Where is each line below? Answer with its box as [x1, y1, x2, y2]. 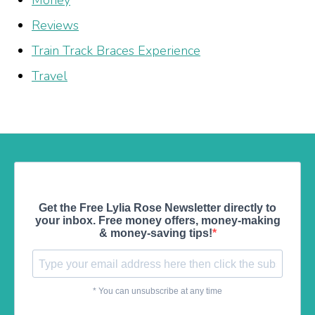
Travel [32, 67, 67, 85]
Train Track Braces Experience [32, 42, 200, 60]
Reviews [32, 17, 79, 34]
